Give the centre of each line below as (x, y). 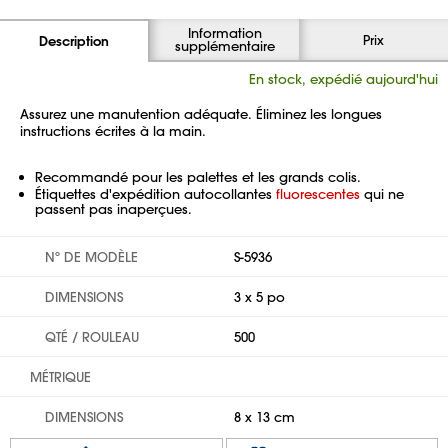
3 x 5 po (259, 296)
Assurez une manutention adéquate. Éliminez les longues (201, 113)
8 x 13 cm (264, 416)
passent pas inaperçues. (113, 208)
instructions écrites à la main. (113, 130)
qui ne (382, 193)
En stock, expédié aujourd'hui (343, 78)
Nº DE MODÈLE (91, 256)
